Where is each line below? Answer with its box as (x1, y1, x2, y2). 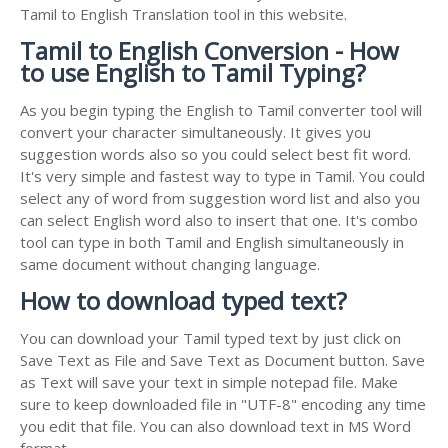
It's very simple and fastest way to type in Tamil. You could (20, 165, 425, 186)
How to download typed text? (20, 283, 347, 317)
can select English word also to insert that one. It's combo (20, 209, 418, 230)
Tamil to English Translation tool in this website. (20, 3, 347, 24)
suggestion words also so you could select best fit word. (20, 143, 411, 164)
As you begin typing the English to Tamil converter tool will (20, 99, 422, 120)
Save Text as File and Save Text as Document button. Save (20, 349, 425, 370)
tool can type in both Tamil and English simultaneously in (20, 231, 404, 252)
